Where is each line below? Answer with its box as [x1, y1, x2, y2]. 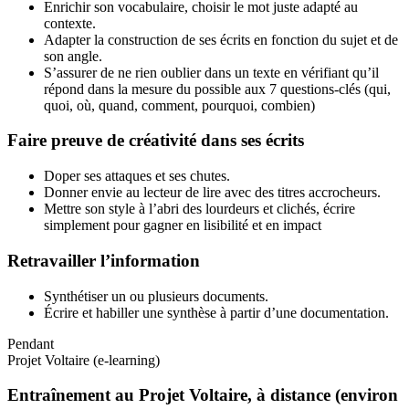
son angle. [44, 47, 102, 64]
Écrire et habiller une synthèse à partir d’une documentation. [44, 304, 389, 320]
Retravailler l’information [7, 250, 200, 270]
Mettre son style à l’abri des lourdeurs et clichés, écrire [44, 201, 355, 217]
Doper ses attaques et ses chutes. [44, 168, 230, 184]
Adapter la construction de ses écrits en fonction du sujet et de [44, 31, 398, 47]
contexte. [44, 15, 96, 31]
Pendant [7, 335, 54, 351]
